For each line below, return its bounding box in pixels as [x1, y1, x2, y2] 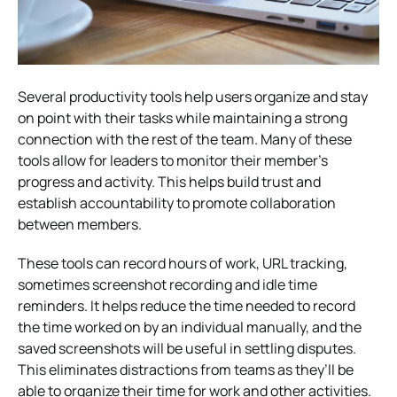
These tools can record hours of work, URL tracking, [18, 253, 347, 273]
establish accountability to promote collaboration [18, 192, 336, 213]
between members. [18, 214, 142, 234]
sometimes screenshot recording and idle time [18, 274, 317, 294]
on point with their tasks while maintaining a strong [18, 107, 347, 128]
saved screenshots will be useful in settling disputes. [18, 338, 356, 358]
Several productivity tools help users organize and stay [18, 86, 368, 106]
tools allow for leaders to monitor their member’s [18, 150, 328, 170]
